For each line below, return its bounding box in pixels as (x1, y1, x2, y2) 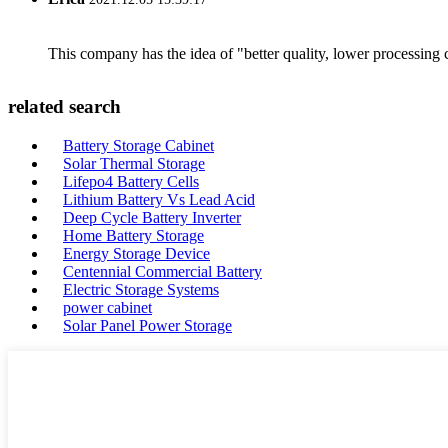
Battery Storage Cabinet (63, 137, 214, 154)
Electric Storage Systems (63, 281, 219, 298)
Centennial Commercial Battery (63, 263, 262, 280)
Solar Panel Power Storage (63, 317, 232, 334)
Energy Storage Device (63, 245, 210, 262)
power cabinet (63, 299, 152, 316)
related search (8, 96, 121, 118)
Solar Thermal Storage (63, 155, 205, 172)
